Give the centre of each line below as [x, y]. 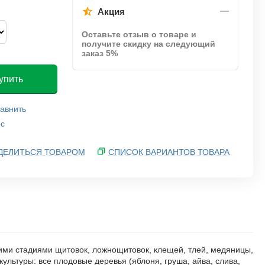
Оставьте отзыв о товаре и [139, 34]
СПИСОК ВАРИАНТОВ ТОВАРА [169, 152]
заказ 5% [100, 53]
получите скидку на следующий [148, 44]
